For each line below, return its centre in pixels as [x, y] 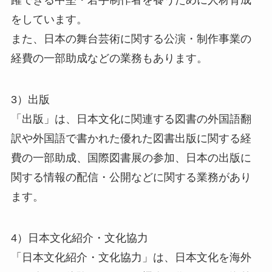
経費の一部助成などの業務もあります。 [109, 59]
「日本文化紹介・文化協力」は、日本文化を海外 [131, 257]
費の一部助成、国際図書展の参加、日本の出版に [131, 158]
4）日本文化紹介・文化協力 [79, 238]
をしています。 [49, 20]
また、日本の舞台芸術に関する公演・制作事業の [131, 39]
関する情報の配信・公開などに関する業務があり [131, 178]
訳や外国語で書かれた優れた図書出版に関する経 [131, 139]
